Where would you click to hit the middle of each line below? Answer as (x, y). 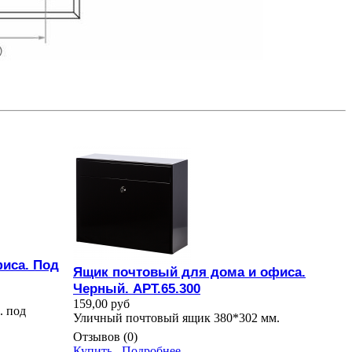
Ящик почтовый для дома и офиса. (189, 272)
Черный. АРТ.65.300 (137, 289)
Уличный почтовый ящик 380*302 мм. (176, 318)
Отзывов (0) (105, 337)
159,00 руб (101, 304)
